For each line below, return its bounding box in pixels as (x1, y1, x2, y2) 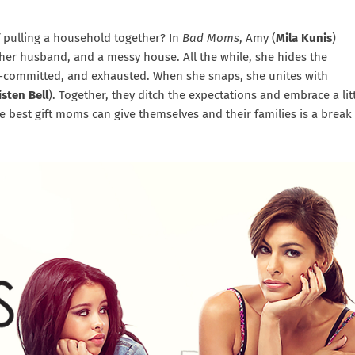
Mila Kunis (276, 31, 332, 46)
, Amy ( (239, 31, 276, 46)
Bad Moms (182, 31, 239, 46)
